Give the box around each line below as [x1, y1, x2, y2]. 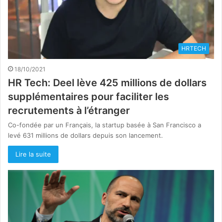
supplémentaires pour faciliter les [8, 90, 169, 103]
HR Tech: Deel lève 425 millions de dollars [8, 76, 207, 89]
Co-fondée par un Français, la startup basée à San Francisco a [8, 120, 201, 129]
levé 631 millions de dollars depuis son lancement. [8, 131, 163, 139]
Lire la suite [15, 150, 51, 158]
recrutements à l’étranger [8, 104, 130, 116]
